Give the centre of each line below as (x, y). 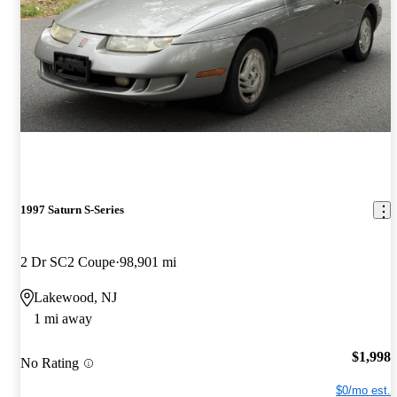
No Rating (50, 363)
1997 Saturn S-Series (72, 210)
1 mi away (63, 319)
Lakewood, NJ (75, 298)
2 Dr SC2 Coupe (68, 262)
